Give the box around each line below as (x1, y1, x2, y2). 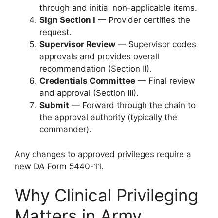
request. (39, 27, 72, 37)
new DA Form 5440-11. (15, 161, 104, 171)
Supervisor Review (39, 39, 115, 49)
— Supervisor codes (115, 39, 196, 49)
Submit (39, 100, 69, 110)
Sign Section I (39, 15, 95, 25)
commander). (39, 125, 91, 134)
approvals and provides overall (39, 52, 159, 61)
